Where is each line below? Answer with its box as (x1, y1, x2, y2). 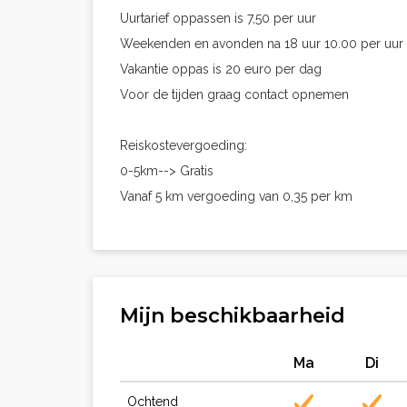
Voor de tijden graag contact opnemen (120, 87, 349, 102)
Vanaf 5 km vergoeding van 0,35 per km (120, 189, 352, 203)
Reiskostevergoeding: (120, 138, 247, 153)
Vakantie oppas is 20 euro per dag (120, 62, 322, 76)
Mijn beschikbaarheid (120, 303, 345, 328)
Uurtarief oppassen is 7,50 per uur (120, 11, 316, 25)
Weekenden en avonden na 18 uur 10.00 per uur (120, 36, 403, 51)
